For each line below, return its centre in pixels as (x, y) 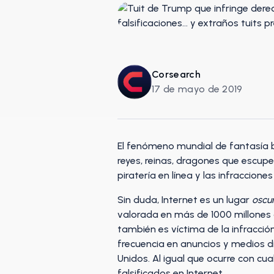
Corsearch (176, 74)
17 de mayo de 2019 (197, 89)
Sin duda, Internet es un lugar (183, 200)
